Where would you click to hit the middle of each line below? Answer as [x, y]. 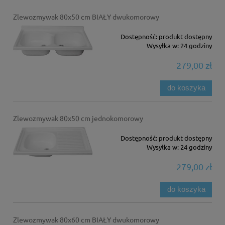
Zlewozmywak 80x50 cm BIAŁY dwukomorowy [86, 16]
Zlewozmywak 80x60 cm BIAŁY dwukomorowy [86, 219]
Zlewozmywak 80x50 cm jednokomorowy [78, 118]
